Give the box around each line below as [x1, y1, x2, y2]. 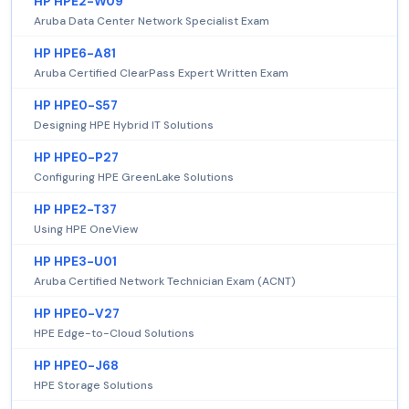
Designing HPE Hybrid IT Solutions [34, 118, 214, 133]
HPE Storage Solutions [34, 378, 153, 393]
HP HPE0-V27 [34, 306, 120, 322]
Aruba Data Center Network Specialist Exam [34, 14, 269, 29]
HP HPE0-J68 [34, 358, 119, 374]
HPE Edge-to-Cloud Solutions [34, 326, 194, 341]
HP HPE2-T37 [34, 202, 117, 218]
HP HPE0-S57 [34, 98, 118, 114]
